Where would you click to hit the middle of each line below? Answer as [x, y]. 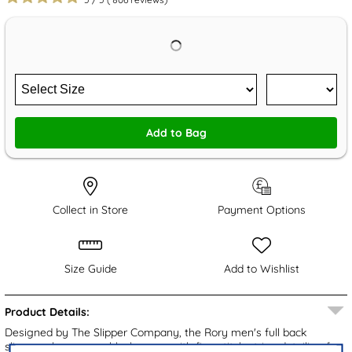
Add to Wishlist [262, 269]
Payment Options [262, 210]
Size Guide [90, 269]
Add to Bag [176, 133]
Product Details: [47, 312]
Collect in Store [90, 210]
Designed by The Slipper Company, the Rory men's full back [156, 333]
